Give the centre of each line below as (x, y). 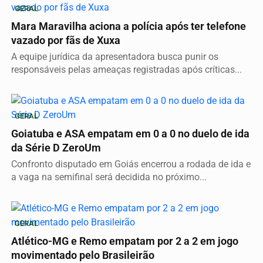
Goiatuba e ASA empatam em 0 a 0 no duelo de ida (130, 134)
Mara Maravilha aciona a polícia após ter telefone (129, 26)
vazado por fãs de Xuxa (66, 40)
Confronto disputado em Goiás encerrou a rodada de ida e (131, 164)
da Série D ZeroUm (56, 148)
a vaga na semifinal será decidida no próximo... (109, 177)
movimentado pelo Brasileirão (83, 255)
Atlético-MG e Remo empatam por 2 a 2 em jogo (125, 241)
